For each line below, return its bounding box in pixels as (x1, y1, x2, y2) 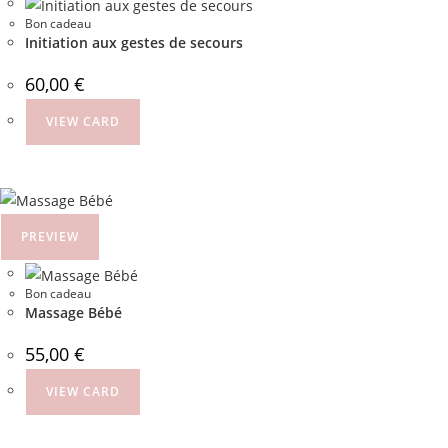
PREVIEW (21, 227, 79, 245)
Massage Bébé (25, 302, 122, 322)
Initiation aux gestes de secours (25, 33, 243, 52)
